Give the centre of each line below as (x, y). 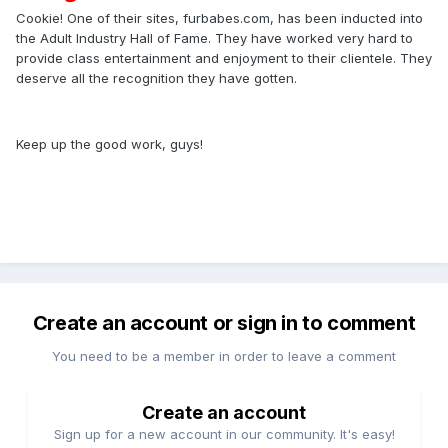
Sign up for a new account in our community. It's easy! (224, 433)
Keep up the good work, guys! (109, 143)
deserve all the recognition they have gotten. (156, 77)
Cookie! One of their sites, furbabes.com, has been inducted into (219, 17)
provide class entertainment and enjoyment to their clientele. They (224, 57)
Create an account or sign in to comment (224, 322)
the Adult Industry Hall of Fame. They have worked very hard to (214, 37)
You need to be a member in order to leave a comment (224, 355)
